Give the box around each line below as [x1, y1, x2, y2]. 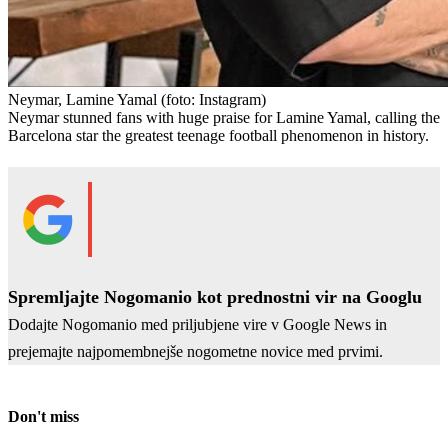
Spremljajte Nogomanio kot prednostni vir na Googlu [8, 286, 422, 307]
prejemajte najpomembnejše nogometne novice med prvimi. [8, 342, 383, 360]
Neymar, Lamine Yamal [8, 90, 161, 108]
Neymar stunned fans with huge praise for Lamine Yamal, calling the [8, 108, 440, 126]
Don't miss [8, 408, 79, 426]
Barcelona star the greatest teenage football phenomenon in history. [8, 126, 429, 144]
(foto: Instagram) [161, 90, 266, 108]
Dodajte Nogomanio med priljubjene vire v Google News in [8, 315, 387, 333]
